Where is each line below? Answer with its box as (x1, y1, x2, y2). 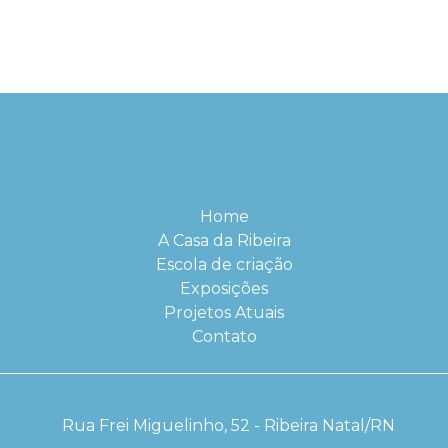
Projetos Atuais (164, 303, 284, 322)
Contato (191, 327, 257, 346)
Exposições (180, 279, 268, 298)
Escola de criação (155, 255, 293, 274)
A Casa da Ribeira (157, 231, 291, 250)
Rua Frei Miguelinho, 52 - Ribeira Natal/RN (61, 416, 395, 435)
